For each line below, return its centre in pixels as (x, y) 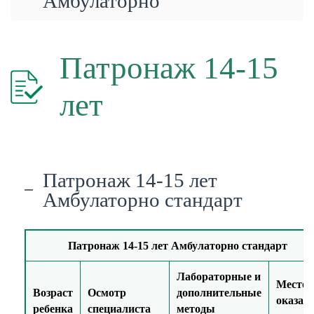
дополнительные (219, 293)
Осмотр (107, 293)
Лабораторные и (219, 277)
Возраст (53, 293)
